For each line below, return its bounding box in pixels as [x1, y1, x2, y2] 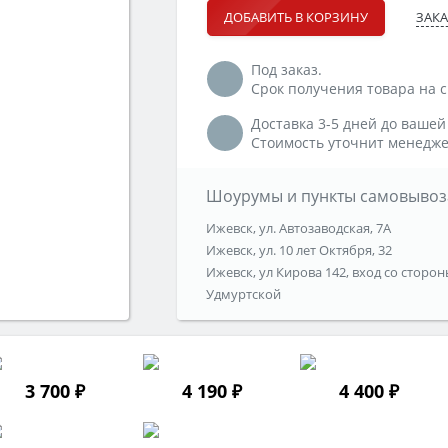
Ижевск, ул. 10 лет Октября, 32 [205, 241, 392, 260]
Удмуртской [205, 285, 281, 304]
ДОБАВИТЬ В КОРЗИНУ [224, 8, 368, 27]
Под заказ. [251, 60, 322, 80]
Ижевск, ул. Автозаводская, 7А [205, 219, 391, 238]
